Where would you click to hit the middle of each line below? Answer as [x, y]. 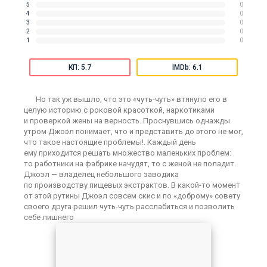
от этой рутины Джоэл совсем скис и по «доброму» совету [132, 196]
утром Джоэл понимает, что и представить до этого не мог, [133, 131]
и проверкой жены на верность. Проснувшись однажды [127, 121]
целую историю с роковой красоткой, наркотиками [119, 110]
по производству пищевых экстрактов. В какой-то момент [132, 185]
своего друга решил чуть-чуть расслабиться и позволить [129, 207]
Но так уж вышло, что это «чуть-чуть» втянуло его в [131, 99]
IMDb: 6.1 [187, 67]
